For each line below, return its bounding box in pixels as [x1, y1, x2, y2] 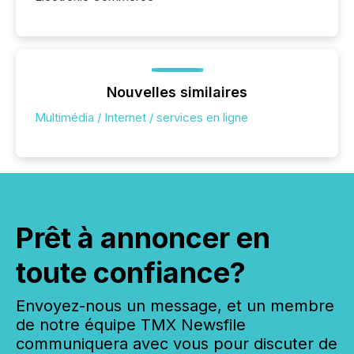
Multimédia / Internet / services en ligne [35, 110, 248, 126]
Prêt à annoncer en [16, 220, 270, 256]
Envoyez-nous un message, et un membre [16, 296, 334, 316]
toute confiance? [16, 255, 246, 291]
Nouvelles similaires [107, 84, 247, 101]
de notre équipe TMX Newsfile [16, 315, 246, 335]
